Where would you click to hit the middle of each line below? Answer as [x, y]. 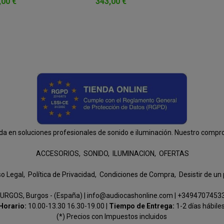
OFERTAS [174, 153]
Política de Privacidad [61, 174]
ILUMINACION [134, 153]
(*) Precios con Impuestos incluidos [112, 216]
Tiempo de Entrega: [143, 206]
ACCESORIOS [58, 153]
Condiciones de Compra [137, 174]
